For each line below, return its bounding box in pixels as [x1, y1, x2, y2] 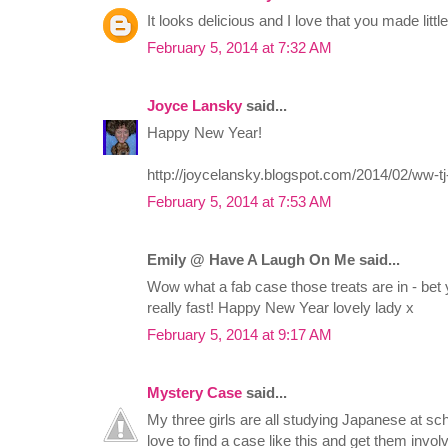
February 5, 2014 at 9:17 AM [147, 326, 332, 344]
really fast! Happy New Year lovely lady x [147, 299, 414, 317]
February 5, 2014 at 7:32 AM [147, 39, 332, 57]
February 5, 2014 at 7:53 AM [147, 193, 332, 211]
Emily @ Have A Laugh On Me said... [147, 251, 400, 269]
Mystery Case [147, 384, 242, 402]
